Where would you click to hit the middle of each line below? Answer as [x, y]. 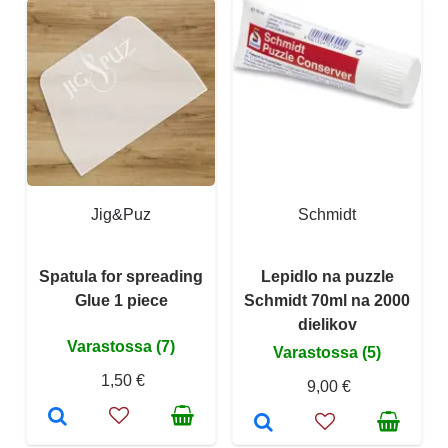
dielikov [327, 324]
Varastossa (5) [327, 352]
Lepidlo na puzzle [327, 276]
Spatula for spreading [121, 276]
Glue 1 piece [121, 300]
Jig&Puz [121, 214]
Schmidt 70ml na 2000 [327, 300]
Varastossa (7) [121, 346]
